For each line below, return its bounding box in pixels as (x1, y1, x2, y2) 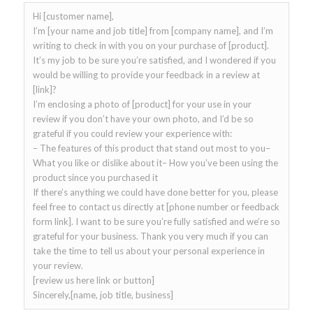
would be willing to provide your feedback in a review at (32, 69, 260, 81)
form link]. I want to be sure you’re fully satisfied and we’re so (32, 216, 280, 228)
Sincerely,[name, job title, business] (32, 289, 173, 301)
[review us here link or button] (32, 275, 154, 286)
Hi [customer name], (32, 10, 114, 22)
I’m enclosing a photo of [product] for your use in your (32, 99, 252, 110)
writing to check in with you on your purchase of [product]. (32, 40, 269, 52)
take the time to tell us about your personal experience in (32, 245, 265, 257)
